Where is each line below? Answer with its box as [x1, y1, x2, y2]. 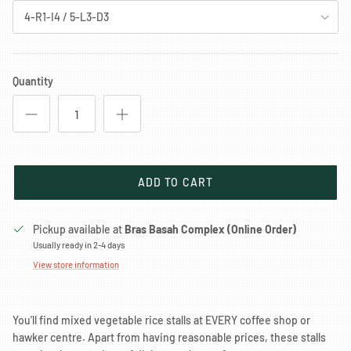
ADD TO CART [137, 175, 214, 190]
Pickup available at [33, 223, 125, 237]
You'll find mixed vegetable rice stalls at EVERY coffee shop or [13, 313, 310, 327]
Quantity [13, 74, 53, 89]
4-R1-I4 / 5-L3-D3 [24, 9, 109, 24]
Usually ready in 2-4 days [33, 240, 125, 251]
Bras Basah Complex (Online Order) [125, 223, 296, 237]
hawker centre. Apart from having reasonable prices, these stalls [13, 331, 326, 345]
